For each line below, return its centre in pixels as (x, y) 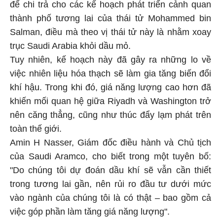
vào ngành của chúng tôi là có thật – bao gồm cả (110, 196)
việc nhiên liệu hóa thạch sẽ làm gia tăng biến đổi (110, 72)
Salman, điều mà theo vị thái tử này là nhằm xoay (110, 30)
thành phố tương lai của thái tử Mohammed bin (110, 17)
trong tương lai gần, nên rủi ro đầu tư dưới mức (110, 182)
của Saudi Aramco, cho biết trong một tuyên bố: (110, 155)
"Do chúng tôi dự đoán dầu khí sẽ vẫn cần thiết (110, 168)
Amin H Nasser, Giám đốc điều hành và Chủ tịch (110, 141)
